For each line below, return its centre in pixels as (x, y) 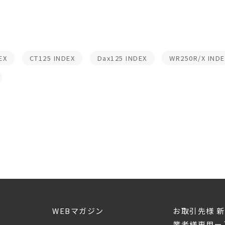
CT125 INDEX (52, 58)
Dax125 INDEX (122, 58)
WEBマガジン (78, 211)
